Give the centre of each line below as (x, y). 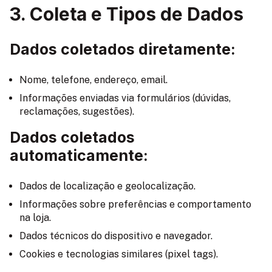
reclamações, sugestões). (77, 111)
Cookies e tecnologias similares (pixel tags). (119, 254)
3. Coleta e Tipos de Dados (127, 14)
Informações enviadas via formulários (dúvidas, (125, 98)
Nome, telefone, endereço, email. (93, 80)
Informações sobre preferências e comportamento (135, 204)
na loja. (35, 217)
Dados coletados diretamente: (123, 49)
